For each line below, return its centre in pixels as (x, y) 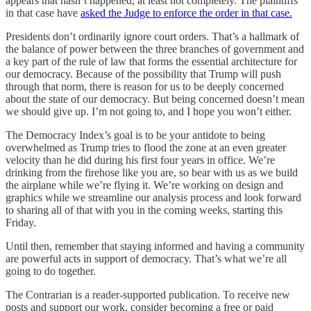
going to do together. (51, 271)
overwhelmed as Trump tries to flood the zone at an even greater (146, 148)
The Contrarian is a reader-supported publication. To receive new (148, 295)
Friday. (21, 223)
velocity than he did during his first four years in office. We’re (140, 160)
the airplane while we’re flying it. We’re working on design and (144, 185)
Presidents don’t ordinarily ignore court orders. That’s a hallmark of (152, 37)
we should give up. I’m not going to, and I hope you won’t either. (149, 112)
